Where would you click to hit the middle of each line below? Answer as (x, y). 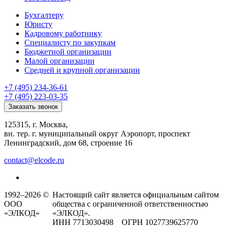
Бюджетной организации (68, 52)
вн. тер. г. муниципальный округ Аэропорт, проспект (97, 134)
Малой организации (60, 61)
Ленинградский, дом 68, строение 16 (68, 143)
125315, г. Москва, (36, 125)
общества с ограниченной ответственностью (131, 204)
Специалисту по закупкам (70, 43)
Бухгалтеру (44, 15)
